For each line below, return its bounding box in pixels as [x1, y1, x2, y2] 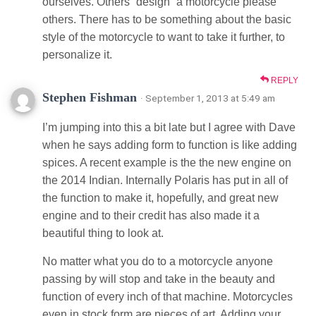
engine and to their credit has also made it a [42, 209, 260, 221]
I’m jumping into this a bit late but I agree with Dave [42, 121, 296, 133]
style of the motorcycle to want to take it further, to [42, 30, 285, 43]
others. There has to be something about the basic [42, 13, 291, 25]
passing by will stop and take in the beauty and [42, 272, 275, 285]
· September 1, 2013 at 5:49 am [140, 92, 275, 104]
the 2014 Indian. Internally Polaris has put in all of [42, 174, 288, 186]
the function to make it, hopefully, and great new [42, 191, 279, 204]
